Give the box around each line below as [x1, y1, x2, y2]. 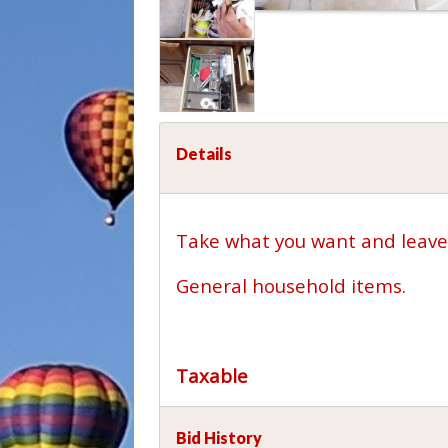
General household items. [176, 272, 407, 298]
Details [176, 143, 233, 163]
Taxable [176, 362, 249, 388]
